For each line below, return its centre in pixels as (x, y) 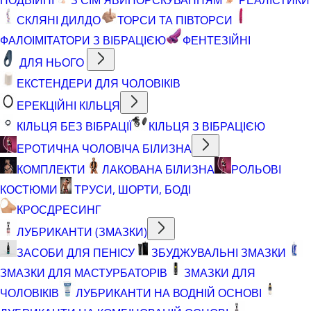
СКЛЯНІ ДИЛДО (59, 20)
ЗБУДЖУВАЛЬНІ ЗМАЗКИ (219, 252)
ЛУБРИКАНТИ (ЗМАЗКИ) (82, 232)
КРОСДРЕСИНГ (59, 209)
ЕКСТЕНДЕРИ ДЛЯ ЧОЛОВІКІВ (99, 83)
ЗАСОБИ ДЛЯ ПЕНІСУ (76, 252)
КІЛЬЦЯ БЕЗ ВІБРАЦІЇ (74, 126)
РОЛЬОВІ (256, 169)
